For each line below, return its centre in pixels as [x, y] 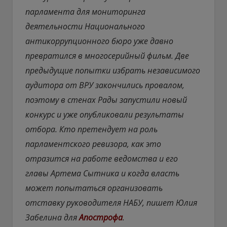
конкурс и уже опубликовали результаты [105, 114]
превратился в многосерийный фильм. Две [107, 55]
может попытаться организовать [94, 188]
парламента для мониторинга [85, 11]
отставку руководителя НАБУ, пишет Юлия [111, 202]
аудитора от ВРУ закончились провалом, [105, 85]
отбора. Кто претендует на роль [91, 129]
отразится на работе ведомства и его [102, 158]
